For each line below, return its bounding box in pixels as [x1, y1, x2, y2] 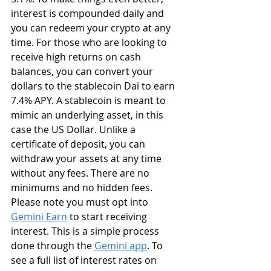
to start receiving [67, 210, 149, 223]
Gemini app [94, 239, 147, 252]
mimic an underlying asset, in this [11, 108, 166, 122]
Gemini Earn [11, 210, 67, 223]
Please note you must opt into [11, 195, 151, 209]
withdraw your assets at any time [11, 152, 164, 165]
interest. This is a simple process [11, 224, 162, 238]
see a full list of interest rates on [11, 253, 159, 267]
